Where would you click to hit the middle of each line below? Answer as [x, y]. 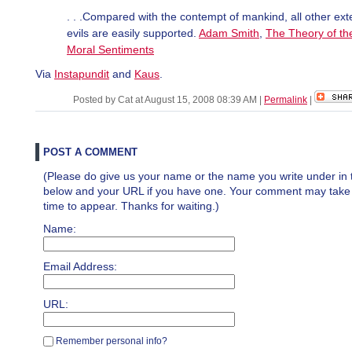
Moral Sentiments [110, 49]
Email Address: [80, 266]
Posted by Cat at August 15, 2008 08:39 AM [166, 100]
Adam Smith [229, 33]
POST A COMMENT [90, 152]
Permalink [286, 100]
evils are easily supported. [133, 33]
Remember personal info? [110, 341]
